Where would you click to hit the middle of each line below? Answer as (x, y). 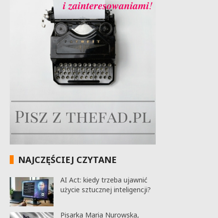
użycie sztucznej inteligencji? (105, 189)
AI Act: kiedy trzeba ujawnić (104, 180)
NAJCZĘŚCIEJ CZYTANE (67, 159)
